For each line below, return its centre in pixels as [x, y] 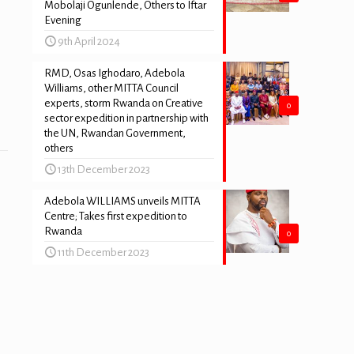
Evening [63, 20]
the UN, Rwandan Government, [115, 133]
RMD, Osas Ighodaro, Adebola [115, 73]
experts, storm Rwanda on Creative [124, 103]
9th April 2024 [89, 41]
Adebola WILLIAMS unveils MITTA [122, 201]
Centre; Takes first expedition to [116, 216]
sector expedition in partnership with [126, 118]
